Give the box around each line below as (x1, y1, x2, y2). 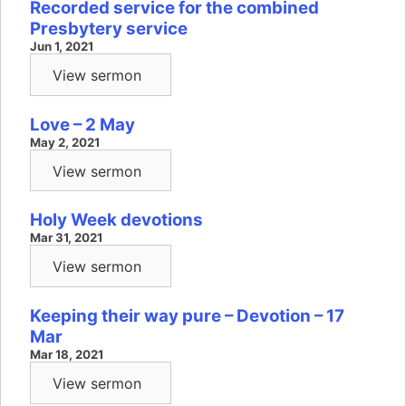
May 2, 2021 (30, 134, 100, 150)
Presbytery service (30, 18, 188, 40)
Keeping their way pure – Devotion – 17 (30, 305, 344, 327)
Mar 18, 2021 (30, 347, 103, 362)
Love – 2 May (30, 113, 135, 135)
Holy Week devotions (30, 209, 203, 231)
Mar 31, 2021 (30, 230, 102, 246)
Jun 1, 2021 (30, 39, 93, 54)
